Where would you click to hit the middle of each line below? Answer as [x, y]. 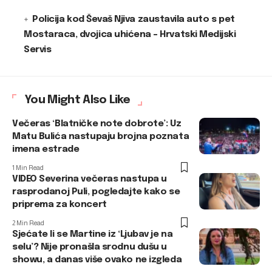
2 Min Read [28, 223]
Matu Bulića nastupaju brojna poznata [101, 137]
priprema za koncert [59, 205]
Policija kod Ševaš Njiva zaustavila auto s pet [134, 19]
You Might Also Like [77, 100]
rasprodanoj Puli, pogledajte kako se [96, 192]
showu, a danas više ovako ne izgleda [97, 260]
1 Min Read [28, 168]
